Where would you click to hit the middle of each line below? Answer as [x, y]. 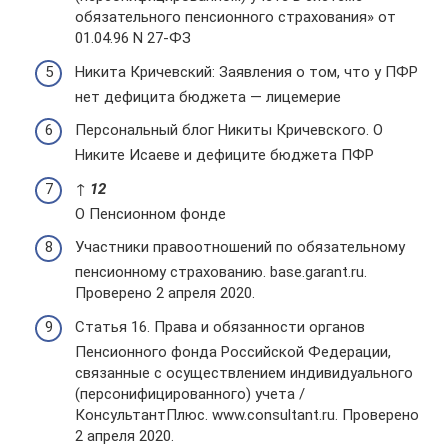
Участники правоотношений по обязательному [240, 247]
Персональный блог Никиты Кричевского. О [229, 130]
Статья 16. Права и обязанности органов [220, 326]
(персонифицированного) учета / [190, 393]
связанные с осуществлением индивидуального [244, 372]
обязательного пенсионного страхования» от [235, 17]
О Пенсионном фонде [150, 213]
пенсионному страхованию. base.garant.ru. [221, 272]
